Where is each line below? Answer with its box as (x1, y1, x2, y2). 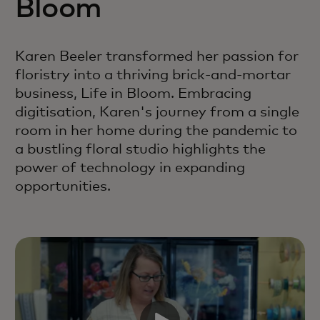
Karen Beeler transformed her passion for (15, 49, 299, 64)
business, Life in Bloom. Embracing (15, 86, 251, 101)
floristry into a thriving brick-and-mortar (15, 68, 291, 83)
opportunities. (15, 179, 111, 194)
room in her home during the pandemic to (15, 124, 297, 139)
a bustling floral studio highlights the (15, 142, 266, 157)
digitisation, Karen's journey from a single (15, 105, 299, 120)
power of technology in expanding (15, 161, 245, 176)
